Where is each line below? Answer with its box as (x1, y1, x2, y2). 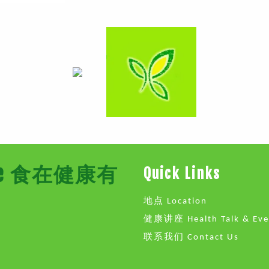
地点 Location (144, 197, 207, 206)
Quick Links (144, 165, 220, 183)
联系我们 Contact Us (144, 232, 239, 242)
